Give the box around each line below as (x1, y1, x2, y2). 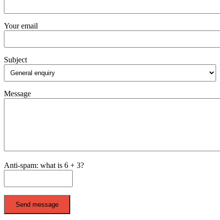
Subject (4, 55, 27, 64)
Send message (16, 200, 58, 208)
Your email (4, 21, 38, 30)
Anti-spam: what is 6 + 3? (4, 161, 84, 169)
